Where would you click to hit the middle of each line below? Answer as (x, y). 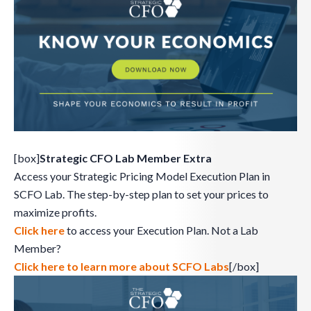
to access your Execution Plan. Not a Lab (161, 230)
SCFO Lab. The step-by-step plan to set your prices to (141, 194)
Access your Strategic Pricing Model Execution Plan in (142, 176)
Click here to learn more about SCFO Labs (121, 267)
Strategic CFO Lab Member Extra (126, 158)
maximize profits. (55, 212)
